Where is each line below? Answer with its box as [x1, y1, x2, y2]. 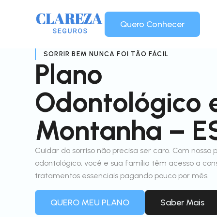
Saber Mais [160, 197, 204, 208]
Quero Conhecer [120, 19, 185, 30]
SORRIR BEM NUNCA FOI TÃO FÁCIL [44, 50, 169, 58]
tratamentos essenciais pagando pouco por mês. [35, 171, 209, 180]
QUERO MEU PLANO [50, 197, 129, 208]
